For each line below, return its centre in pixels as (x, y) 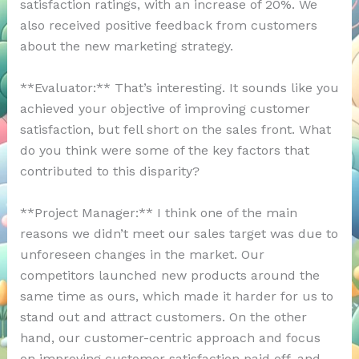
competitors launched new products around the (169, 275)
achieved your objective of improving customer (165, 108)
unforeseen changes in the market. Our (142, 254)
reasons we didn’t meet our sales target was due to (179, 233)
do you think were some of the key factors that (164, 150)
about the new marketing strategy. (126, 46)
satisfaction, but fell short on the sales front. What (175, 129)
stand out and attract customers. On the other (163, 317)
